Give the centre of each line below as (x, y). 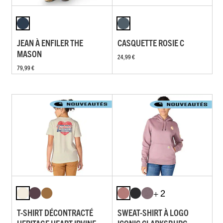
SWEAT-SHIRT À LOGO (153, 213)
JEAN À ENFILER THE (50, 42)
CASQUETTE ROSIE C (151, 42)
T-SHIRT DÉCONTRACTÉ (55, 213)
